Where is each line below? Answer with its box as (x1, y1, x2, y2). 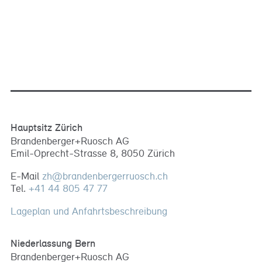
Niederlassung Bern (11, 238, 95, 250)
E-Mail (11, 169, 42, 182)
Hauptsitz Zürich (11, 122, 82, 134)
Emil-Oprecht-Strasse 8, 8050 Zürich (11, 146, 175, 159)
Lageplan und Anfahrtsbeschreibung (11, 204, 167, 217)
